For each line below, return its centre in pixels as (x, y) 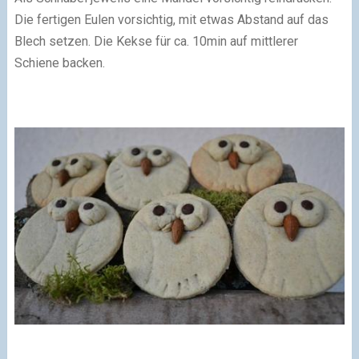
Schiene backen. (59, 63)
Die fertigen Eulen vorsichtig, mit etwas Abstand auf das (171, 19)
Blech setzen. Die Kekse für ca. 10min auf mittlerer (156, 41)
